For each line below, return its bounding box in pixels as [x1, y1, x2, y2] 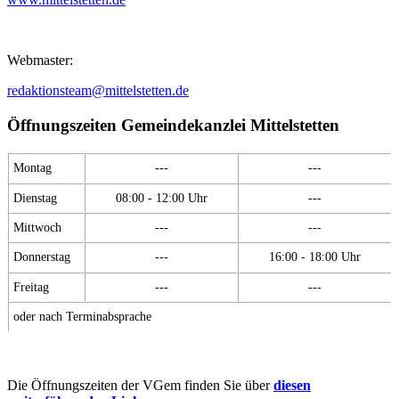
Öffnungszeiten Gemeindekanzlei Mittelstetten [7, 116, 339, 135]
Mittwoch [13, 219, 61, 234]
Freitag [13, 279, 49, 294]
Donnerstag [13, 248, 70, 264]
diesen [273, 377, 311, 393]
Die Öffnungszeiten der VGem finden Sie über [7, 377, 273, 393]
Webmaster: [7, 53, 73, 69]
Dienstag [13, 190, 57, 205]
